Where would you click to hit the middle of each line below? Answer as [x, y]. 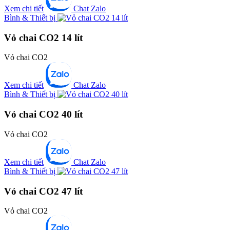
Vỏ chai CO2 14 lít [43, 37]
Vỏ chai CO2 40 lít [43, 114]
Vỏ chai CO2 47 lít [43, 191]
